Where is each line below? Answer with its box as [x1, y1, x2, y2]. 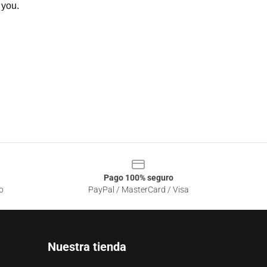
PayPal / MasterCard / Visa [88, 185, 189, 195]
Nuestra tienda [48, 240, 126, 254]
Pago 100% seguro [103, 173, 173, 183]
